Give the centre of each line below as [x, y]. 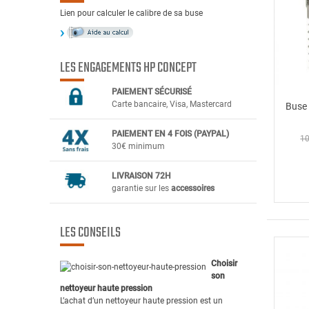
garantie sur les [141, 188]
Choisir [224, 263]
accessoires [193, 188]
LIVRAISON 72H [141, 176]
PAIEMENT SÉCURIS [149, 91]
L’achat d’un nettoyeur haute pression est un [141, 300]
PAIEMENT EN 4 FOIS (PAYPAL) [170, 133]
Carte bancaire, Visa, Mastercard [172, 104]
